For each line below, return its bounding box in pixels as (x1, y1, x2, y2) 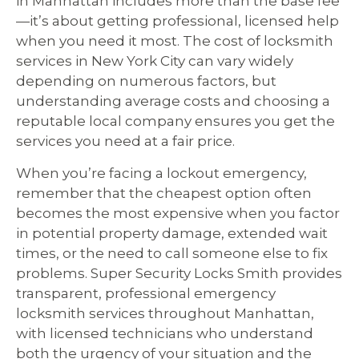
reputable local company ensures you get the (16, 113, 335, 130)
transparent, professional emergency (16, 284, 276, 301)
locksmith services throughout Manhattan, (16, 305, 314, 321)
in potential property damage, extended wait (16, 224, 328, 241)
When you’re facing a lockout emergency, (16, 164, 307, 181)
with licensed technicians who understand (16, 325, 313, 341)
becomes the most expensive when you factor (16, 204, 340, 221)
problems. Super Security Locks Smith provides (16, 264, 342, 281)
